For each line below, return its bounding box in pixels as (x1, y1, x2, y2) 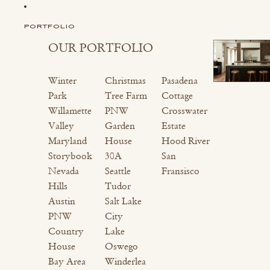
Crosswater (162, 105, 207, 116)
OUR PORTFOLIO (48, 40, 153, 55)
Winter (48, 75, 77, 86)
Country (48, 225, 84, 237)
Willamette (48, 105, 92, 116)
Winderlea (105, 256, 146, 267)
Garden (105, 120, 135, 131)
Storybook (48, 150, 92, 162)
